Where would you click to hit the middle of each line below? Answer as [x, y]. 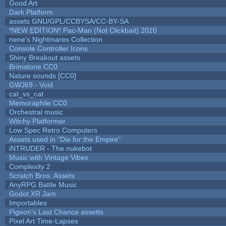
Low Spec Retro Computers [53, 130]
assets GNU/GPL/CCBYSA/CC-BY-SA [69, 21]
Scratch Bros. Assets [42, 175]
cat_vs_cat [26, 94]
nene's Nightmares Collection [55, 39]
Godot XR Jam [32, 193]
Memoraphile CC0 [38, 103]
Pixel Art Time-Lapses [43, 221]
